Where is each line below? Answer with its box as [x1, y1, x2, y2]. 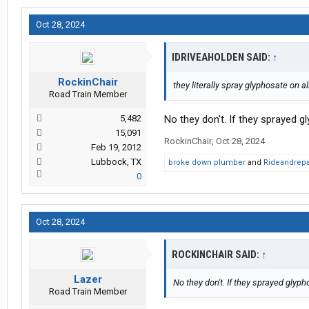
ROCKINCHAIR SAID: [172, 248, 261, 261]
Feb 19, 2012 [91, 142, 141, 153]
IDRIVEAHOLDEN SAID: [172, 51, 272, 64]
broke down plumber [168, 158, 246, 168]
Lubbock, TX [91, 157, 141, 168]
